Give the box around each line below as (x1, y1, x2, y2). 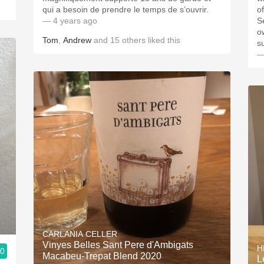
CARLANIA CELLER (42, 229, 117, 239)
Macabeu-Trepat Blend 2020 (42, 251, 161, 261)
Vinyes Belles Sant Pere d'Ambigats (42, 240, 193, 250)
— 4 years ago (42, 16, 97, 25)
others (122, 35, 146, 45)
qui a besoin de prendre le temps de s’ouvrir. (42, 5, 209, 14)
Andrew (63, 35, 91, 45)
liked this (146, 35, 180, 45)
